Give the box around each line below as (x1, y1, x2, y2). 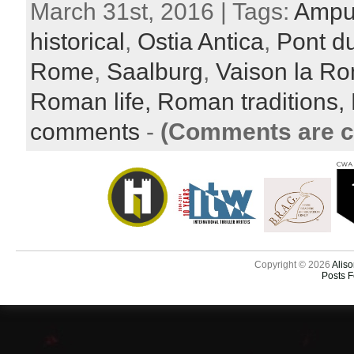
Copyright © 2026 (254, 259, 332, 270)
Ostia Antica (137, 28, 264, 55)
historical (30, 28, 125, 55)
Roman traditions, (157, 88, 351, 115)
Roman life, (30, 88, 157, 115)
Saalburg (107, 58, 203, 85)
